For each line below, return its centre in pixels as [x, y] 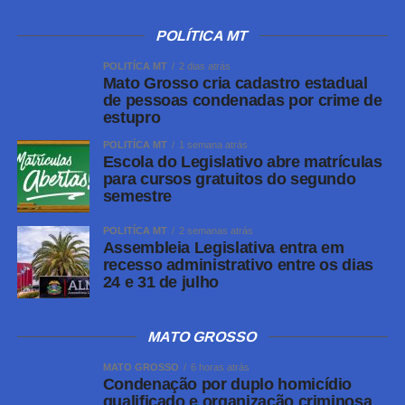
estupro [132, 118]
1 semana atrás [213, 145]
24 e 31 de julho [161, 283]
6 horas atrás [220, 367]
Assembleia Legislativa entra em [223, 248]
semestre [137, 197]
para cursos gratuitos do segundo [229, 179]
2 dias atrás [204, 66]
